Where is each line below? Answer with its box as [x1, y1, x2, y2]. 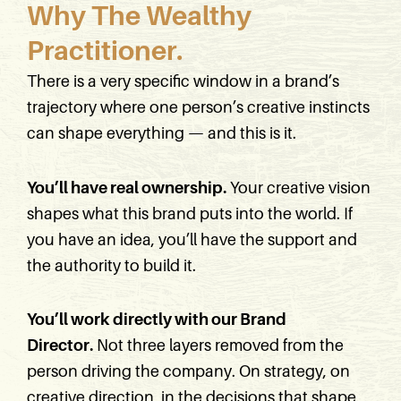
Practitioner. [27, 36, 183, 66]
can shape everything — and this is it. [27, 124, 296, 142]
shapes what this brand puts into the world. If [27, 204, 353, 223]
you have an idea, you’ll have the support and [27, 230, 357, 249]
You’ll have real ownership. [27, 178, 226, 197]
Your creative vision [226, 178, 371, 197]
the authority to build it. [27, 256, 196, 275]
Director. [27, 337, 93, 354]
